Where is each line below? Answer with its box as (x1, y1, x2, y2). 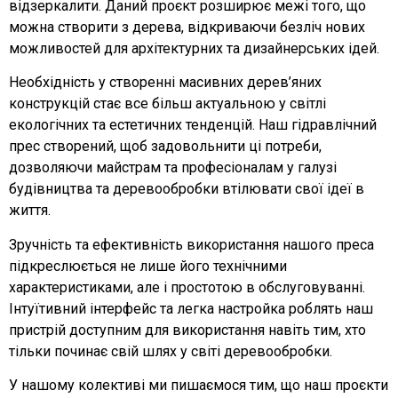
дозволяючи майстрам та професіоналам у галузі (9, 159, 337, 177)
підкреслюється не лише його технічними (9, 257, 287, 275)
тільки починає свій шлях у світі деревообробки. (9, 342, 332, 360)
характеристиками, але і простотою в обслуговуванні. (9, 278, 365, 296)
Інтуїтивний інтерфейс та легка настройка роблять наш (9, 299, 373, 317)
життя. (9, 202, 51, 219)
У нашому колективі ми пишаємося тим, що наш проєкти (9, 377, 388, 394)
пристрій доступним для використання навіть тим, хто (9, 321, 366, 338)
